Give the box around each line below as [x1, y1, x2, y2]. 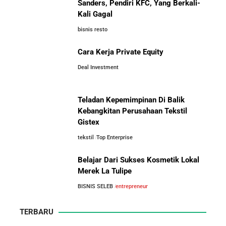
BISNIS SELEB [78, 183, 113, 190]
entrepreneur [115, 183, 148, 190]
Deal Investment [78, 64, 119, 71]
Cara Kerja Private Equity [78, 47, 163, 56]
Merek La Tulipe [78, 166, 132, 176]
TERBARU [20, 207, 53, 216]
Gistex [78, 118, 99, 127]
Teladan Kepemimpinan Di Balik [78, 95, 185, 104]
